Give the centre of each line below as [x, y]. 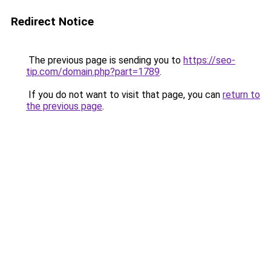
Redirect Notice [52, 21]
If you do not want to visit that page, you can [124, 95]
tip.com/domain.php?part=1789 [93, 72]
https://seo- [209, 60]
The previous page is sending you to [105, 60]
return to [241, 95]
